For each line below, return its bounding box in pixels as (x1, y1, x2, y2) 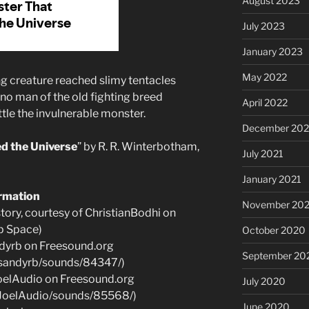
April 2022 (241, 96, 288, 108)
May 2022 (241, 70, 287, 83)
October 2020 (241, 223, 306, 236)
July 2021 (241, 147, 283, 159)
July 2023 (241, 19, 285, 32)
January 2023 (241, 45, 303, 57)
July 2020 (241, 275, 286, 287)
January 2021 (241, 172, 301, 185)
